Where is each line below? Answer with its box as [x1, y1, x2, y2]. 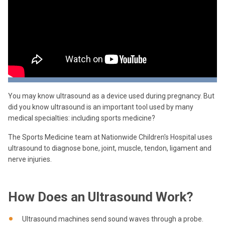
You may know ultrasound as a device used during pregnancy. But [8, 92, 214, 100]
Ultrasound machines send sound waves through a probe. [22, 215, 203, 223]
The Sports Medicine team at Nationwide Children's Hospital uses [8, 133, 212, 141]
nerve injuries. [8, 155, 52, 163]
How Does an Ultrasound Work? [8, 189, 193, 204]
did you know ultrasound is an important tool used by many [8, 103, 193, 111]
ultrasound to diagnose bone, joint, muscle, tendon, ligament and [8, 144, 211, 152]
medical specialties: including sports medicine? [8, 114, 155, 122]
